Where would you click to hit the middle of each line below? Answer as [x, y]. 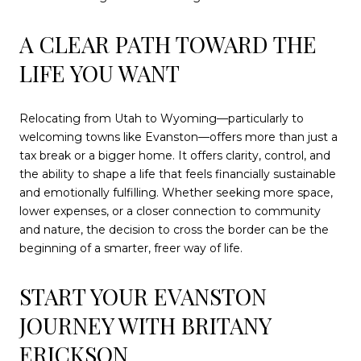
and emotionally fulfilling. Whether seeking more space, [176, 193]
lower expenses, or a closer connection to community [170, 212]
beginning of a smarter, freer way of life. [131, 249]
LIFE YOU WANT [100, 73]
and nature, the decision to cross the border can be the [174, 230]
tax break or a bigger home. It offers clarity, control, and [175, 156]
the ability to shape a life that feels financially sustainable [178, 174]
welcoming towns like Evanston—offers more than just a [178, 137]
